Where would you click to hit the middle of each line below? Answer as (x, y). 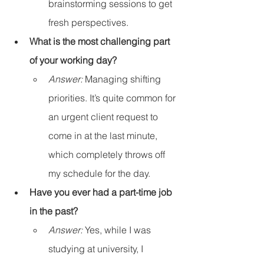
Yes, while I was (118, 230)
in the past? (54, 211)
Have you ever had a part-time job (102, 192)
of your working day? (73, 60)
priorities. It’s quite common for (113, 98)
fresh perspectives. (88, 23)
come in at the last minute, (104, 136)
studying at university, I (97, 249)
